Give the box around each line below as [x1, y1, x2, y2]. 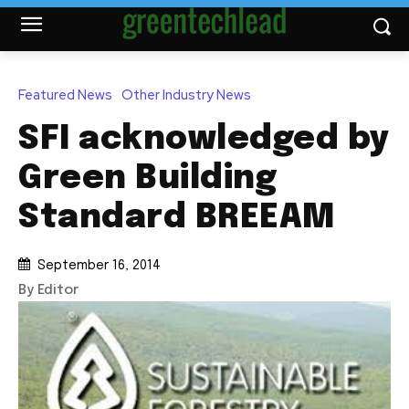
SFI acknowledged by [18, 122, 390, 156]
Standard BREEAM [18, 201, 336, 235]
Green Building [18, 162, 277, 195]
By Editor [18, 283, 79, 299]
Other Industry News [121, 85, 251, 104]
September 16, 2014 [37, 259, 161, 273]
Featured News [18, 85, 112, 104]
